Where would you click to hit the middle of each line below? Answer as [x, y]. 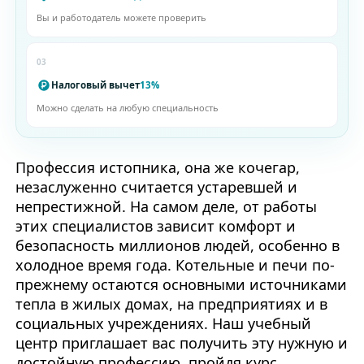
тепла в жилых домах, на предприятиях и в [171, 304]
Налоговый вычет [95, 85]
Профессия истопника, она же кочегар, [157, 168]
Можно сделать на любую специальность [127, 108]
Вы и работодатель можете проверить [121, 18]
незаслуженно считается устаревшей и [156, 187]
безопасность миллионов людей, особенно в [177, 246]
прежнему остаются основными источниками [181, 285]
